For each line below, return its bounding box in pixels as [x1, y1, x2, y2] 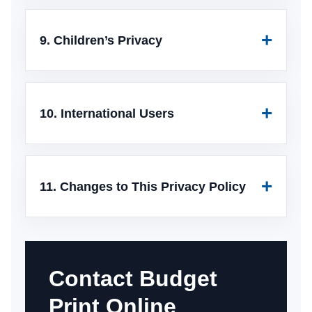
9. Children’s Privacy [40, 33, 162, 47]
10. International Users [40, 106, 174, 120]
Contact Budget [49, 266, 217, 291]
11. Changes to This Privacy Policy [40, 179, 246, 194]
